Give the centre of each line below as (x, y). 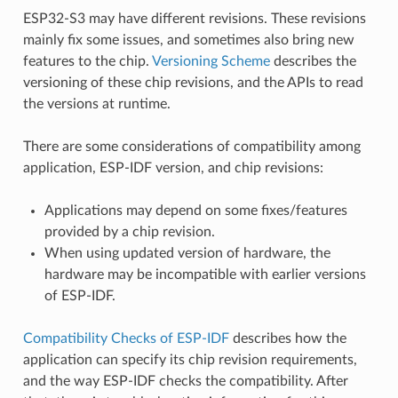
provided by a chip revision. (129, 231)
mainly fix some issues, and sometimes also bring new (188, 40)
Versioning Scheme (211, 61)
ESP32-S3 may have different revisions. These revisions (194, 18)
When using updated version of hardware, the (187, 253)
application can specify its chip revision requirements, (190, 359)
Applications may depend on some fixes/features (195, 210)
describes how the (287, 338)
